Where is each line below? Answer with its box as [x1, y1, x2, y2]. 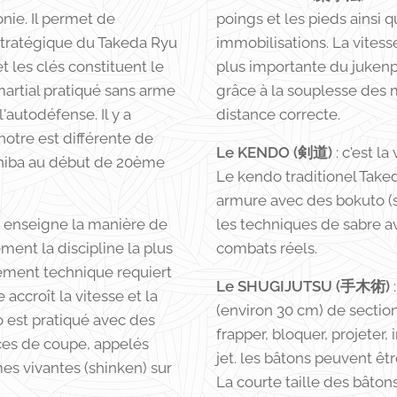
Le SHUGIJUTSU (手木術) [216, 277, 390, 295]
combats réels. [216, 239, 317, 257]
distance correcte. [216, 105, 340, 123]
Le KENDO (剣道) [216, 144, 332, 161]
